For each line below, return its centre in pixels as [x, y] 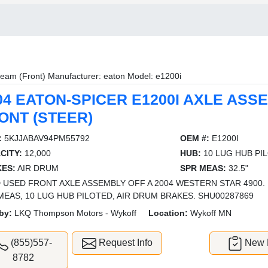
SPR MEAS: [203, 168]
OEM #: [194, 138]
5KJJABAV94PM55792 [46, 138]
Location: [168, 213]
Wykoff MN [210, 213]
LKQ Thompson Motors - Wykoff [74, 213]
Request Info [124, 243]
